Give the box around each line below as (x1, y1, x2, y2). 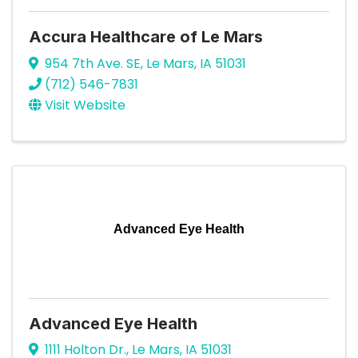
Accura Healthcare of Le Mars (29, 26, 263, 46)
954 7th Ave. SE (45, 54, 141, 73)
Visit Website (45, 95, 125, 114)
